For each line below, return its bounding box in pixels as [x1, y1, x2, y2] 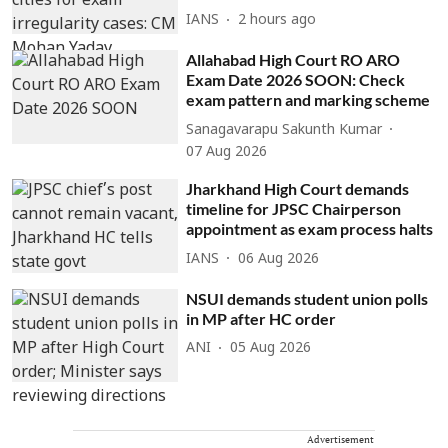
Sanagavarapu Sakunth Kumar [186, 121, 383, 139]
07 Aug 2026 [186, 144, 268, 162]
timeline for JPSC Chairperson [186, 199, 402, 219]
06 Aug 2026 [238, 250, 320, 268]
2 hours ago [238, 12, 317, 29]
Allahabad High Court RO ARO [186, 50, 401, 70]
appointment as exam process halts [186, 219, 434, 239]
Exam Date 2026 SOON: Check [186, 70, 406, 90]
